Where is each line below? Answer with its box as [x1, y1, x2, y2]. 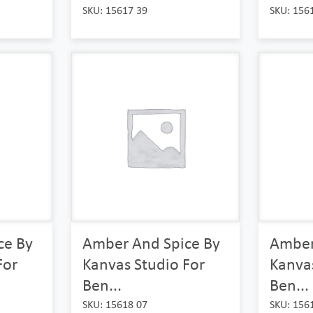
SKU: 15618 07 [82, 297, 147, 311]
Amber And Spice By [82, 232, 220, 253]
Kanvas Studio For [82, 253, 205, 274]
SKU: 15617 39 [82, 3, 147, 17]
